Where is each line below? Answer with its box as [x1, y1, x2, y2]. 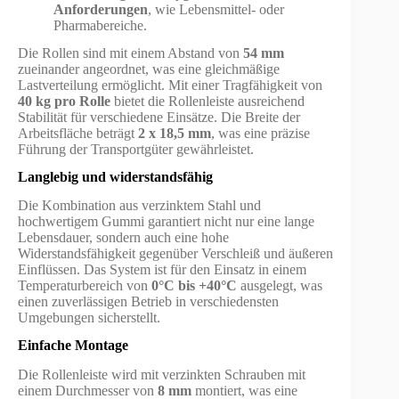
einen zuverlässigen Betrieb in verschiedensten [18, 294, 279, 310]
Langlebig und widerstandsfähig [18, 168, 213, 184]
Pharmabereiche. [53, 17, 147, 33]
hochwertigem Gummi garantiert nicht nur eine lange [18, 214, 314, 230]
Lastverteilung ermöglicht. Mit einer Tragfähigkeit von [18, 77, 322, 93]
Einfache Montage [18, 338, 128, 354]
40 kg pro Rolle [18, 93, 110, 109]
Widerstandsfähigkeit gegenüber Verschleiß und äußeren [18, 246, 333, 262]
